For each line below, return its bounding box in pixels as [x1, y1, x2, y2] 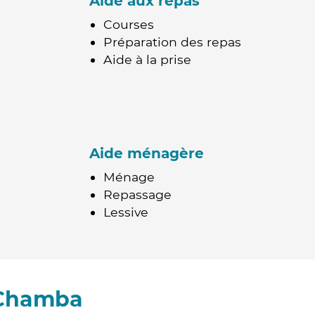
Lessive [103, 205, 148, 219]
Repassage [103, 187, 172, 202]
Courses [103, 17, 154, 32]
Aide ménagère [89, 145, 204, 162]
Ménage [103, 169, 155, 184]
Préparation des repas [103, 34, 241, 49]
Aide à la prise [103, 52, 191, 67]
